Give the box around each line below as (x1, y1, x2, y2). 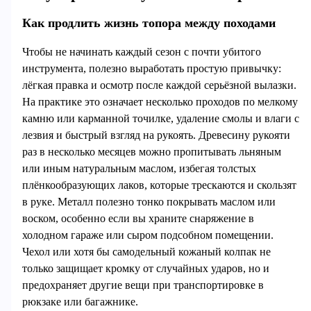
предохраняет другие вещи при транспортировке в (22, 279, 264, 292)
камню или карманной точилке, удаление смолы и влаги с (22, 112, 299, 125)
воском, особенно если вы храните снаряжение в (22, 212, 254, 225)
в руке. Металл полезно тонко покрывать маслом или (22, 196, 276, 208)
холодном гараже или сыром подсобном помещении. (22, 229, 274, 242)
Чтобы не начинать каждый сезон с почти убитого (22, 46, 261, 58)
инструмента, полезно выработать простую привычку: (22, 62, 281, 75)
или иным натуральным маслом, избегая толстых (22, 162, 256, 175)
